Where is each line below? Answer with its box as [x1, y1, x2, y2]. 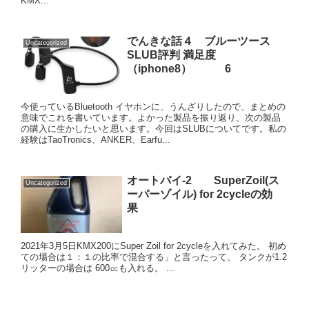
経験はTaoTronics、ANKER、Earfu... [21, 134, 170, 145]
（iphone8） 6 [126, 62, 231, 74]
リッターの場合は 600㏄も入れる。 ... [21, 262, 175, 273]
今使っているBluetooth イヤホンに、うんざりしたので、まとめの [21, 101, 286, 112]
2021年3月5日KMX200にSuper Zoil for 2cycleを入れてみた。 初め [21, 240, 286, 251]
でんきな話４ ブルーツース [126, 34, 281, 47]
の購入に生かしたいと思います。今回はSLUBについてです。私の [21, 123, 286, 134]
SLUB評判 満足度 [126, 48, 216, 61]
